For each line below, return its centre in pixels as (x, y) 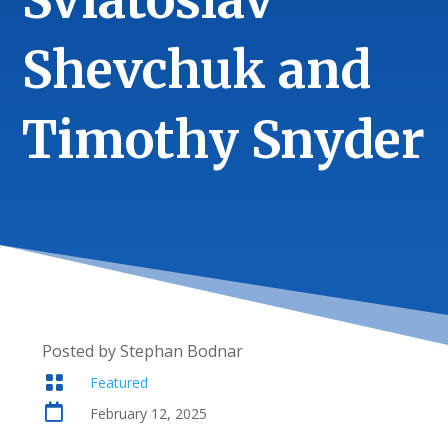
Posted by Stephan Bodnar (143, 351)
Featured (118, 382)
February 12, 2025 (148, 413)
